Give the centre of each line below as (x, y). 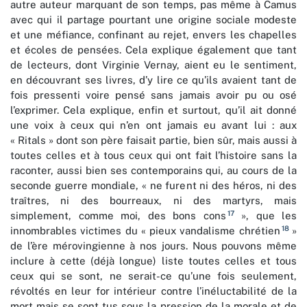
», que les (265, 216)
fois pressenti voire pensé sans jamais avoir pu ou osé (153, 95)
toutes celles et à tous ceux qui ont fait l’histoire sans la (153, 156)
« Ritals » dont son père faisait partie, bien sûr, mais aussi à (153, 140)
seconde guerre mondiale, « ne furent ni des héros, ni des (153, 186)
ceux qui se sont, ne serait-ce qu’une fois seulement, (153, 276)
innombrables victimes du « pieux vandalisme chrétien (145, 231)
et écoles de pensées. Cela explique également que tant (153, 50)
